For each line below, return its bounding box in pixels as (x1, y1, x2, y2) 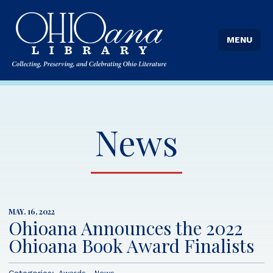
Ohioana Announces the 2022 (9, 215, 243, 239)
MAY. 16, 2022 (9, 206, 55, 216)
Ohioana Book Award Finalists (9, 233, 254, 257)
